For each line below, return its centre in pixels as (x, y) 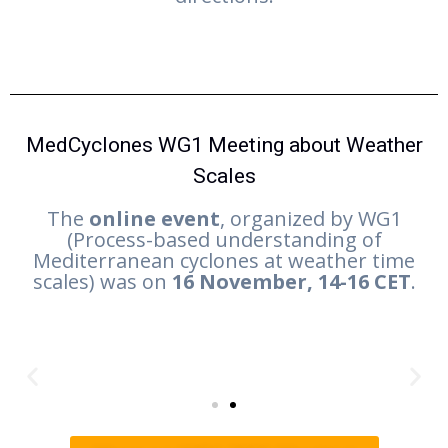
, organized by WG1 (310, 219)
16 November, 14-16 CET (291, 282)
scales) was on (102, 282)
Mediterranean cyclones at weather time (224, 261)
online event (154, 219)
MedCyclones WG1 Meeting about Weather (224, 145)
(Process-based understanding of (224, 240)
